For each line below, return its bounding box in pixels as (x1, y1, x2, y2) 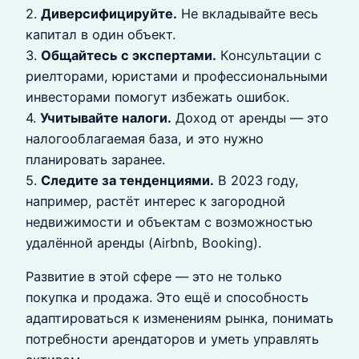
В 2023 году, (214, 171, 299, 188)
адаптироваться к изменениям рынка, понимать (26, 309, 333, 326)
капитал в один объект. (26, 26, 175, 42)
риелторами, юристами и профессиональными (26, 67, 328, 84)
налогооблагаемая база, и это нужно (26, 130, 264, 147)
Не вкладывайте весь (177, 5, 318, 22)
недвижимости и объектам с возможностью (26, 213, 313, 230)
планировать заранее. (26, 151, 165, 167)
